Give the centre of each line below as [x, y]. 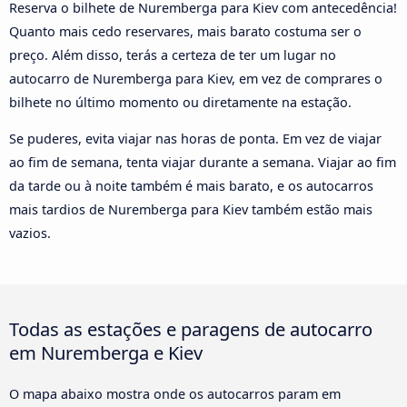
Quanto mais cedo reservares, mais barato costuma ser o [185, 31]
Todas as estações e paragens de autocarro [191, 329]
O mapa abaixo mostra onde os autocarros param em [175, 394]
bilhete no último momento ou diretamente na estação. [180, 102]
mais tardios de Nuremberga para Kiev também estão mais [191, 210]
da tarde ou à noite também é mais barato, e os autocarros [191, 186]
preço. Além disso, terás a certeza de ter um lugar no [173, 55]
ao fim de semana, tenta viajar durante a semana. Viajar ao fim [203, 163]
